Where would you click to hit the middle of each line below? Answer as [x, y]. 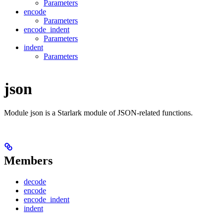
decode [35, 182]
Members [28, 161]
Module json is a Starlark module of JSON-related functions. [98, 113]
